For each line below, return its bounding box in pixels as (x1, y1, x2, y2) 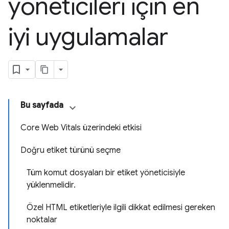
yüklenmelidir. (27, 180, 76, 190)
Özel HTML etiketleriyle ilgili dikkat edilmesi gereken (27, 202, 215, 213)
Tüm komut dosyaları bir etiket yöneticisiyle (27, 168, 185, 178)
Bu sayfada (20, 100, 63, 110)
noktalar (27, 215, 57, 225)
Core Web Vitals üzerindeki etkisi (20, 123, 142, 133)
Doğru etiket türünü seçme (20, 145, 121, 155)
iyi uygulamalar (8, 21, 168, 52)
